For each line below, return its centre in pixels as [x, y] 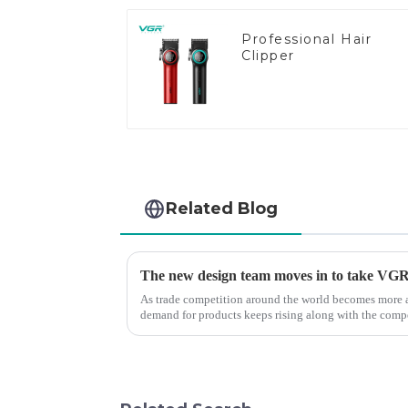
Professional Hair [307, 39]
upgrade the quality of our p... [213, 331]
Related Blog [222, 209]
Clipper [268, 55]
